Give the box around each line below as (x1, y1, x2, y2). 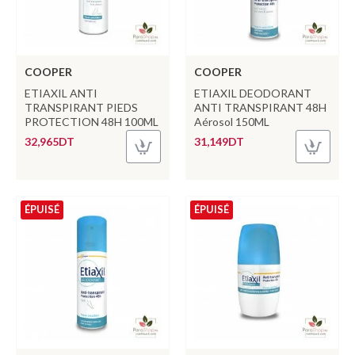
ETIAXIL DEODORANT (193, 86, 311, 100)
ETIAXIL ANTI (25, 86, 97, 100)
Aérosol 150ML (193, 114, 269, 128)
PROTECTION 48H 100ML (25, 114, 158, 128)
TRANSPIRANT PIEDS (25, 100, 138, 114)
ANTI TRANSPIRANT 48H (193, 100, 326, 114)
